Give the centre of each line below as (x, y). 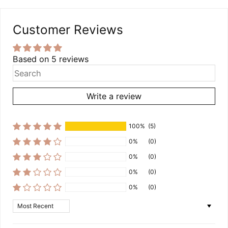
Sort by (27, 204)
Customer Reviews (68, 30)
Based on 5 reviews (51, 59)
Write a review (114, 96)
